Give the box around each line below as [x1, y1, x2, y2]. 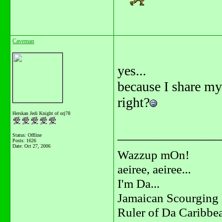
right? [117, 95, 150, 110]
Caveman [12, 38, 34, 45]
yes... [117, 63, 146, 78]
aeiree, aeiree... [117, 162, 191, 176]
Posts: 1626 [12, 138, 36, 143]
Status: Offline [12, 132, 42, 138]
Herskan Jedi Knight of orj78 [12, 111, 70, 116]
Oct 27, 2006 [24, 143, 51, 149]
